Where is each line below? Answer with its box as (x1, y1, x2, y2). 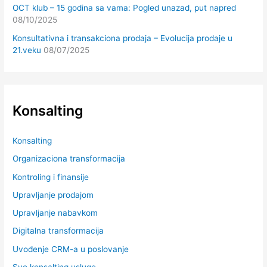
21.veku (13, 45, 42, 55)
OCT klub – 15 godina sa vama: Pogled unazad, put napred (13, 3, 237, 13)
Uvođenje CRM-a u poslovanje (13, 244, 129, 254)
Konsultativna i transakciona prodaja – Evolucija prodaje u (13, 33, 233, 43)
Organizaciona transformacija (13, 154, 126, 164)
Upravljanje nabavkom (13, 208, 98, 218)
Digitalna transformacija (13, 226, 104, 236)
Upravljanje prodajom (13, 190, 94, 200)
